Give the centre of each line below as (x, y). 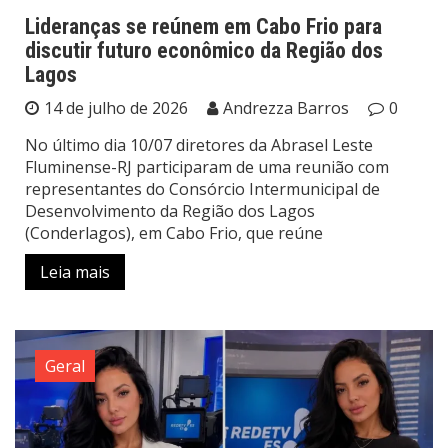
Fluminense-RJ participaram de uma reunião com (207, 166)
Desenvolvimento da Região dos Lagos (170, 210)
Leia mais (75, 271)
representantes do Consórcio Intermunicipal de (202, 188)
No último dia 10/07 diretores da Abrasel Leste (199, 144)
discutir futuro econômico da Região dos (204, 50)
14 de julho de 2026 (116, 107)
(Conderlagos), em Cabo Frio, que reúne (174, 232)
